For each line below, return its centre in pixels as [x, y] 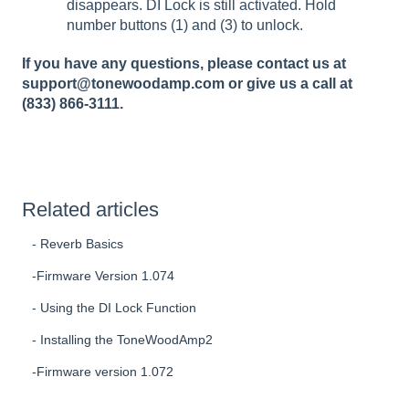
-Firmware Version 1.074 [104, 276]
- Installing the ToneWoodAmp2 [123, 340]
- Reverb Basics [78, 244]
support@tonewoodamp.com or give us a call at [187, 83]
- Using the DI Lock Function [115, 308]
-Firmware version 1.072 [103, 372]
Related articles [90, 210]
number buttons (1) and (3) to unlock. [187, 25]
